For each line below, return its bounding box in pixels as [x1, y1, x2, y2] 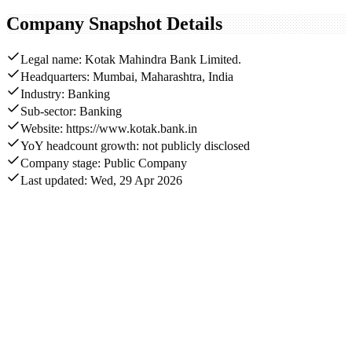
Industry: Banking [20, 87, 110, 101]
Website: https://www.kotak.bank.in [20, 122, 197, 136]
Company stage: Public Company [20, 156, 187, 170]
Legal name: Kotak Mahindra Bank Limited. [20, 53, 241, 67]
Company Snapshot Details [6, 13, 222, 34]
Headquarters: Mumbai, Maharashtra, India [20, 70, 233, 84]
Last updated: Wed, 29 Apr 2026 [20, 174, 182, 188]
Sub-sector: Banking [20, 104, 122, 119]
